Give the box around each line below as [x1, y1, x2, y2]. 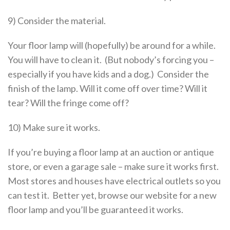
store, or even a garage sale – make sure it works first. [8, 161, 220, 172]
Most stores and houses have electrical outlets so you [8, 175, 221, 186]
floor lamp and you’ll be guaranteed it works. [8, 204, 183, 215]
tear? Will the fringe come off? [8, 97, 129, 108]
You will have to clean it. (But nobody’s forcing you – [8, 54, 214, 65]
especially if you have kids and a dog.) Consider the [8, 68, 209, 80]
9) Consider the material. [8, 15, 106, 26]
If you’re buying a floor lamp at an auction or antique [8, 146, 214, 158]
